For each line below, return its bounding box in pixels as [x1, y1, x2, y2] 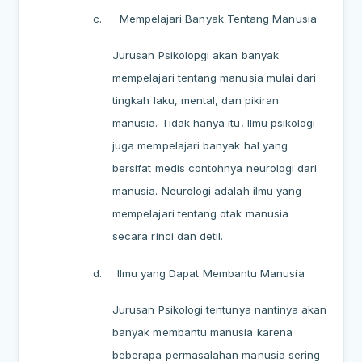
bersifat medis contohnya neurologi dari [112, 162, 318, 175]
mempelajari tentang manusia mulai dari [112, 71, 317, 85]
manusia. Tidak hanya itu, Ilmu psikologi [112, 116, 316, 130]
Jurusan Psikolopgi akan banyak [112, 48, 279, 62]
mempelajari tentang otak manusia [112, 207, 289, 221]
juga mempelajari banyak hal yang [112, 139, 288, 153]
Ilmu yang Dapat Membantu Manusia [116, 266, 305, 280]
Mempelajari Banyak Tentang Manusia [119, 11, 317, 25]
